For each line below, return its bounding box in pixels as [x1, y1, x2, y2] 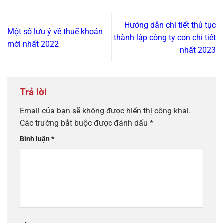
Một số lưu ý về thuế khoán [7, 26, 103, 36]
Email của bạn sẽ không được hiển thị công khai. [20, 106, 191, 116]
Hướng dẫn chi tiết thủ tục [124, 20, 216, 30]
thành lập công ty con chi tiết [114, 33, 216, 43]
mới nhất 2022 [7, 39, 59, 49]
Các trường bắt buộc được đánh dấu [20, 118, 150, 128]
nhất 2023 [180, 45, 216, 55]
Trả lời [20, 86, 49, 98]
